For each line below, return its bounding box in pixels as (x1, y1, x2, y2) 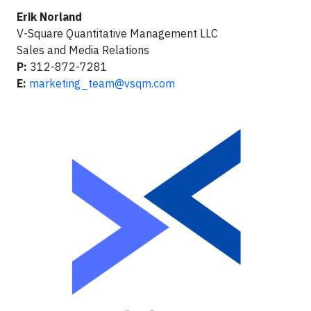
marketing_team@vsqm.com (29, 76, 175, 90)
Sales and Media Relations (17, 42, 149, 57)
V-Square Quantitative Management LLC (17, 26, 218, 40)
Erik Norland (17, 9, 82, 24)
